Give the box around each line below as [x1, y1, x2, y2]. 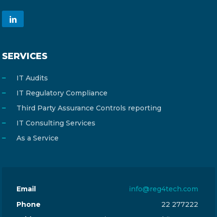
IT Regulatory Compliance [16, 89, 108, 97]
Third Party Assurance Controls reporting [16, 104, 161, 112]
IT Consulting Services [16, 119, 95, 127]
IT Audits [16, 74, 48, 82]
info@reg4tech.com [129, 185, 198, 193]
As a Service [16, 134, 59, 142]
